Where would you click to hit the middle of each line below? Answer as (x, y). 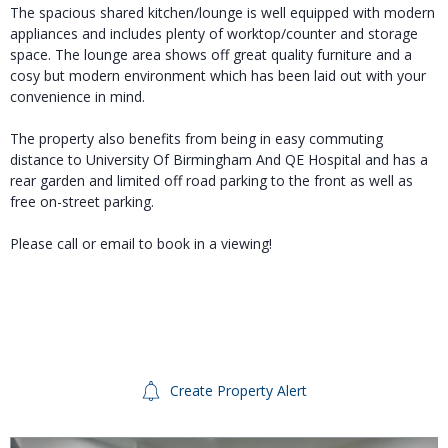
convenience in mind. (77, 96)
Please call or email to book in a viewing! (141, 243)
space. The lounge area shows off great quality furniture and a (211, 54)
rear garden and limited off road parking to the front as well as (211, 180)
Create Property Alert (236, 391)
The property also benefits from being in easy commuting (196, 138)
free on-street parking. (82, 201)
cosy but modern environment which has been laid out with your (218, 75)
